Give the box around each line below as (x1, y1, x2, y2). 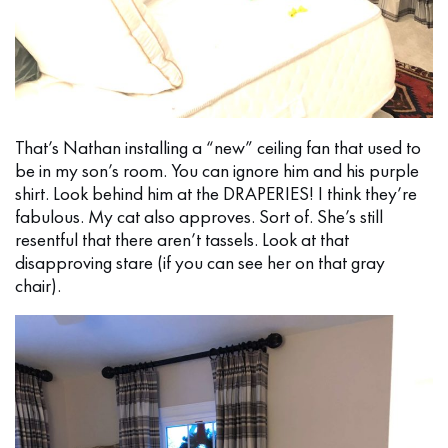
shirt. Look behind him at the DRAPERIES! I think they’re (15, 181, 417, 207)
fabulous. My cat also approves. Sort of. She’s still (15, 204, 383, 230)
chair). (15, 273, 61, 299)
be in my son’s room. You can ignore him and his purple (15, 158, 419, 184)
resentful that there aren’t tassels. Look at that (15, 227, 349, 253)
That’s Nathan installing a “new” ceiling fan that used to (15, 135, 421, 161)
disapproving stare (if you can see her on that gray (15, 250, 385, 276)
